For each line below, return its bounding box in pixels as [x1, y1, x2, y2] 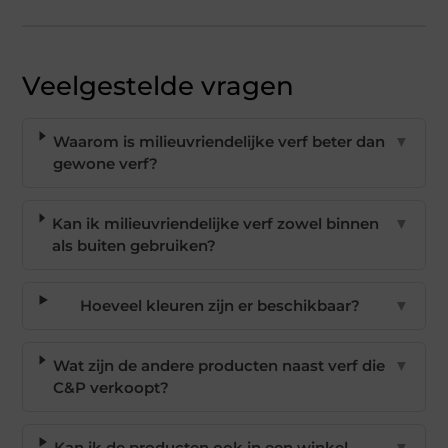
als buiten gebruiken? [52, 236, 217, 255]
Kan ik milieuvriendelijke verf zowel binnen [52, 214, 380, 233]
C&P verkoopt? [52, 378, 169, 397]
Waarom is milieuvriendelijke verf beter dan [52, 132, 385, 151]
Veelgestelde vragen [22, 70, 295, 102]
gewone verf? [52, 154, 158, 173]
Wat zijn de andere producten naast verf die [52, 356, 385, 375]
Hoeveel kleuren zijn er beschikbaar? [80, 296, 361, 315]
